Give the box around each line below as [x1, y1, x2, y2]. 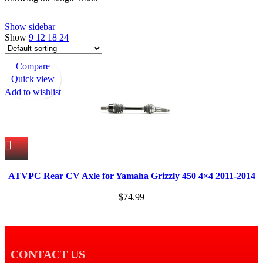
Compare [16, 61, 50, 72]
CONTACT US [11, 247, 85, 261]
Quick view [11, 74, 55, 85]
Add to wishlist [5, 87, 61, 97]
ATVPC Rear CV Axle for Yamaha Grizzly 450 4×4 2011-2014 [8, 171, 255, 181]
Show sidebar [5, 22, 55, 32]
